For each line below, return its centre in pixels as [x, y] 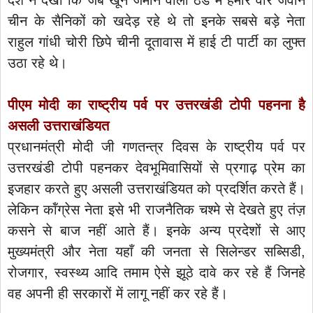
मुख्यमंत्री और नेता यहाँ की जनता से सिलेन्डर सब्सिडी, [156, 251]
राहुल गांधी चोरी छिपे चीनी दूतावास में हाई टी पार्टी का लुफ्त [156, 42]
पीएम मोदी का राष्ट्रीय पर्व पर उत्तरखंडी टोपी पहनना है [156, 104]
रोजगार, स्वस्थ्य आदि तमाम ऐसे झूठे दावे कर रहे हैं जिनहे [156, 272]
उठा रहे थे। [37, 63]
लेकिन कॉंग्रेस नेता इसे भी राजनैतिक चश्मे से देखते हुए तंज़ [156, 209]
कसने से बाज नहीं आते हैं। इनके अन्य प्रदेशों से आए [156, 230]
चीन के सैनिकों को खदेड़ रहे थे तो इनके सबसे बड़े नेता [156, 21]
